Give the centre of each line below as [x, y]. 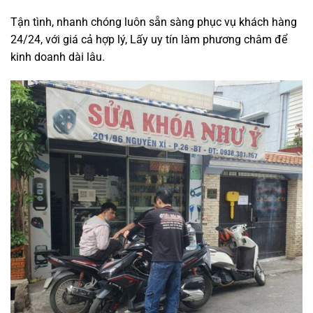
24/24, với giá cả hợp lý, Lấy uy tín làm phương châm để [149, 40]
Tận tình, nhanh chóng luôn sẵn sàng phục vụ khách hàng [154, 22]
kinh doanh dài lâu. [58, 57]
